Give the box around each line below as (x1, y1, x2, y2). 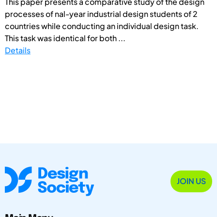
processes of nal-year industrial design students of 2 (5, 8, 198, 19)
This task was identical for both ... (5, 32, 125, 43)
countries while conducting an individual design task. (5, 20, 199, 31)
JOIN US (177, 176, 206, 186)
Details (5, 45, 31, 55)
